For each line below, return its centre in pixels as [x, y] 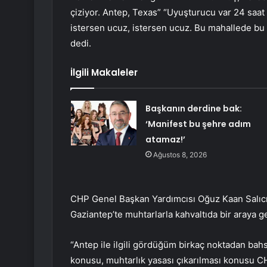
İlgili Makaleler [104, 73]
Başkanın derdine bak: [193, 109]
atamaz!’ [165, 140]
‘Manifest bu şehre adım [198, 124]
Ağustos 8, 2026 [180, 155]
